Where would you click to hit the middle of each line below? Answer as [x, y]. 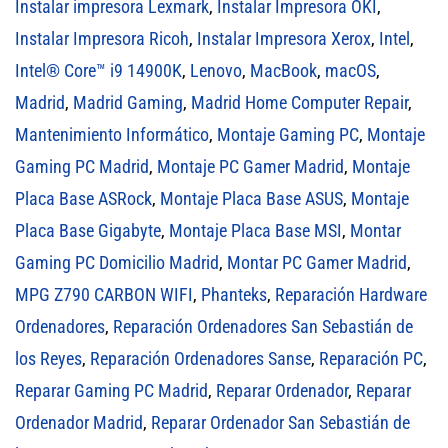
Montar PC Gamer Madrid [317, 262]
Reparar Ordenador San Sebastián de [280, 422]
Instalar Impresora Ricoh [102, 38]
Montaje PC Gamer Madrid [250, 166]
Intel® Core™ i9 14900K [98, 70]
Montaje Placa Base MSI [255, 230]
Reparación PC [371, 358]
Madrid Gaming [128, 102]
